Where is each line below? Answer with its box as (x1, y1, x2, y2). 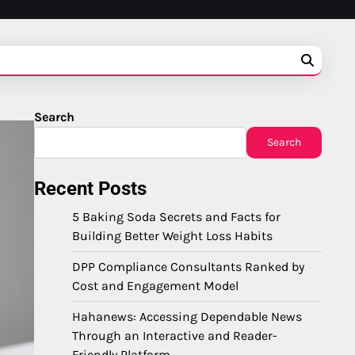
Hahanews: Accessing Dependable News (72, 309, 302, 324)
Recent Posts (34, 177, 147, 200)
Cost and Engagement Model (72, 278, 239, 293)
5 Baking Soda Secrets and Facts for (72, 209, 281, 224)
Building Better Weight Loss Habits (72, 228, 273, 243)
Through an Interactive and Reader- (72, 328, 277, 343)
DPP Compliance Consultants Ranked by (72, 259, 304, 274)
